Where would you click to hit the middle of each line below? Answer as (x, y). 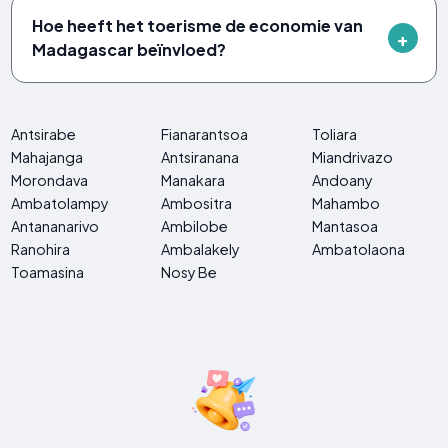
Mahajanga (47, 157)
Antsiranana (200, 157)
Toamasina (48, 272)
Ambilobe (195, 226)
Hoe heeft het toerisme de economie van (198, 26)
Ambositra (197, 203)
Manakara (193, 180)
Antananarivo (55, 226)
